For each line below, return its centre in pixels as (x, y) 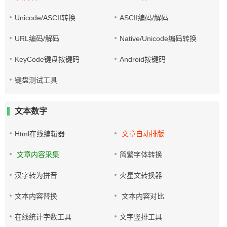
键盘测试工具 (36, 80)
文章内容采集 (37, 155)
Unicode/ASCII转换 (45, 18)
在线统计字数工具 (43, 217)
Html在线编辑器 (40, 134)
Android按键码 (143, 59)
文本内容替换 (36, 196)
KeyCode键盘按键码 (47, 59)
